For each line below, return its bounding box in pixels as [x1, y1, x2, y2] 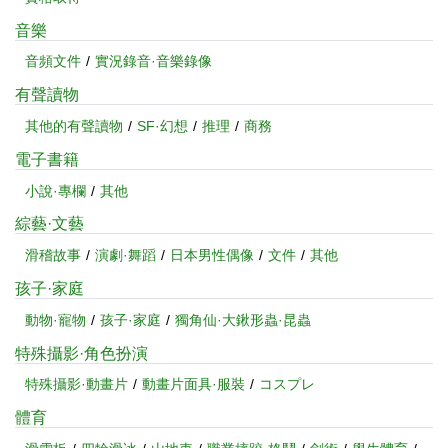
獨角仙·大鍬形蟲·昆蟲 [175, 311, 311, 328]
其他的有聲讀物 [25, 117, 123, 134]
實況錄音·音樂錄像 [95, 53, 212, 70]
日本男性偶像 [170, 247, 254, 264]
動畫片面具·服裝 [142, 376, 245, 393]
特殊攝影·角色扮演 [15, 344, 148, 362]
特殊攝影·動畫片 [25, 376, 128, 393]
